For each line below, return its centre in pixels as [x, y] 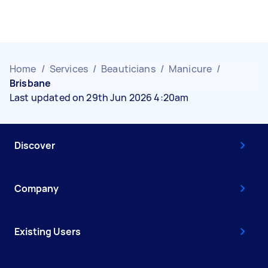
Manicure [190, 68]
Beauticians [128, 68]
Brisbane [31, 83]
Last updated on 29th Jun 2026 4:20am [99, 97]
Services [68, 68]
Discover [35, 145]
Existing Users [48, 231]
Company [36, 188]
